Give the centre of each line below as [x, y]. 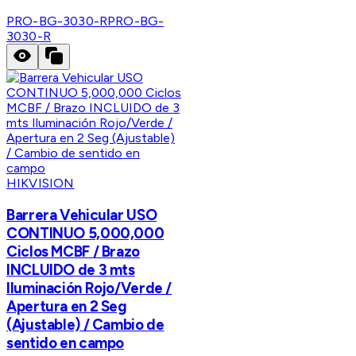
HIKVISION [41, 183]
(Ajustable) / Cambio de [85, 324]
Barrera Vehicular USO [82, 215]
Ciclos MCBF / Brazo [73, 251]
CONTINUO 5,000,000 [85, 233]
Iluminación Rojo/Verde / [89, 288]
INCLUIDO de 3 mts [71, 269]
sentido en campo [66, 342]
